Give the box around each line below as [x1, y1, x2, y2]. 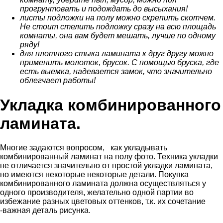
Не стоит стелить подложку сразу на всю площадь [20, 22, 216, 31]
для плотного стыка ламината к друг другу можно [20, 49, 214, 58]
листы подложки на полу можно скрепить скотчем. [20, 13, 216, 22]
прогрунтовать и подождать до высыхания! [20, 4, 190, 13]
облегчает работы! [20, 76, 98, 85]
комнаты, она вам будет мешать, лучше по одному [20, 31, 216, 40]
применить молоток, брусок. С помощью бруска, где [20, 58, 219, 67]
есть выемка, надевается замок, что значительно [20, 67, 212, 76]
